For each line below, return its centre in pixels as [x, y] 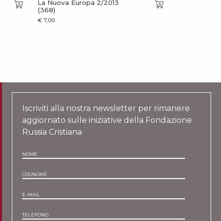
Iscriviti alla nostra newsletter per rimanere [106, 108]
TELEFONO [36, 215]
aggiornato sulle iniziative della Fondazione [107, 120]
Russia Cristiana [52, 132]
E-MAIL [31, 194]
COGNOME [35, 174]
